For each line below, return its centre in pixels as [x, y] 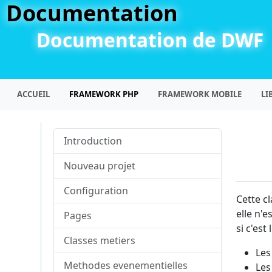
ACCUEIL [33, 94]
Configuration [96, 191]
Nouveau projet [100, 166]
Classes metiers [100, 240]
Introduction [93, 141]
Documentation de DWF [150, 40]
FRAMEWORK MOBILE [200, 94]
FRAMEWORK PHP [104, 94]
